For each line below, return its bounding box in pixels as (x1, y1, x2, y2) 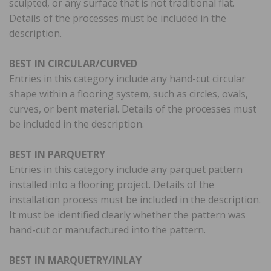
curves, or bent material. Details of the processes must (9, 102, 256, 116)
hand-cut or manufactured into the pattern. (9, 223, 206, 237)
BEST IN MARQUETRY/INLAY (9, 253, 142, 267)
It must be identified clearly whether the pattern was (9, 207, 246, 221)
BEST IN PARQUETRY (9, 147, 105, 161)
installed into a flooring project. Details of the (9, 177, 214, 191)
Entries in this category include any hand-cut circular (9, 71, 246, 85)
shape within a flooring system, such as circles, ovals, (9, 87, 248, 100)
